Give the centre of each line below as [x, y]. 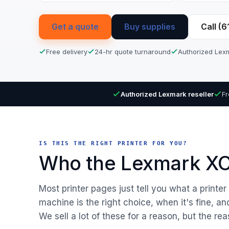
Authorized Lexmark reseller [167, 94]
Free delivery [67, 51]
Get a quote [75, 26]
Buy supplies [150, 26]
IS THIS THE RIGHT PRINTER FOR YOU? [113, 143]
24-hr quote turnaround [133, 51]
